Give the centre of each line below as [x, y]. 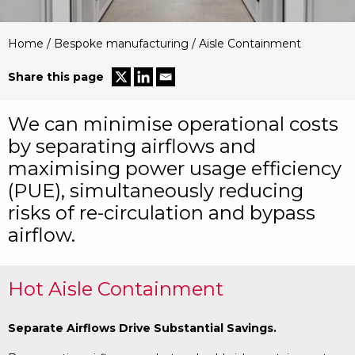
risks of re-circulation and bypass [162, 212]
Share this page [56, 76]
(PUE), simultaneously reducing [156, 190]
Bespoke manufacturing [121, 43]
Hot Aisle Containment [116, 288]
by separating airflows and [132, 146]
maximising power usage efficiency [175, 168]
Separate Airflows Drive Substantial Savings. [142, 328]
